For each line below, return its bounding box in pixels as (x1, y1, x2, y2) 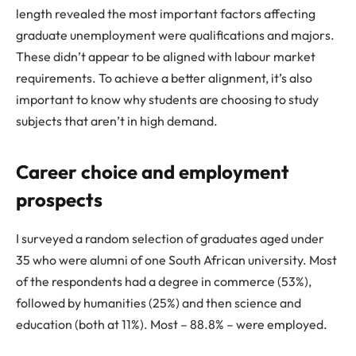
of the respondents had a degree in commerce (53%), (16, 273, 311, 289)
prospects (16, 187, 103, 211)
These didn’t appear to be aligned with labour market (16, 48, 315, 65)
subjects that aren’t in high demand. (16, 113, 218, 130)
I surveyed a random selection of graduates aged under (16, 230, 324, 246)
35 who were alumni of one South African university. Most (16, 251, 337, 268)
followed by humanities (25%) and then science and (16, 294, 301, 311)
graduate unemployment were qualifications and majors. (16, 27, 335, 44)
